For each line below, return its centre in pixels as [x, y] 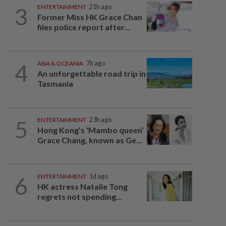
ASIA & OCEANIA [60, 63]
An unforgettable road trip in [91, 73]
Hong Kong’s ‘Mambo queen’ [90, 130]
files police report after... [83, 27]
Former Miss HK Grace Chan [90, 17]
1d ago [98, 176]
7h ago [95, 63]
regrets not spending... [79, 196]
